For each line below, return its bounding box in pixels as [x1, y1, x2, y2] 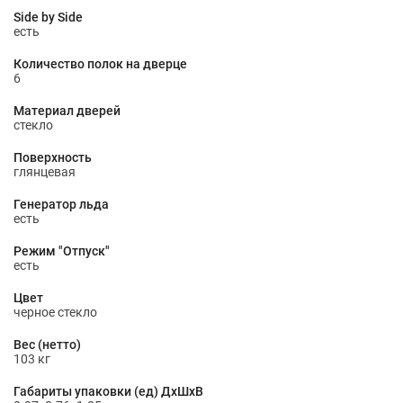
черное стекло [13, 305, 97, 319]
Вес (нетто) [13, 337, 81, 352]
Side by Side [13, 10, 83, 24]
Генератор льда [13, 197, 109, 211]
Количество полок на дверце [13, 57, 187, 71]
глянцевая [13, 165, 76, 179]
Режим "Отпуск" [13, 244, 110, 258]
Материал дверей [13, 103, 121, 118]
